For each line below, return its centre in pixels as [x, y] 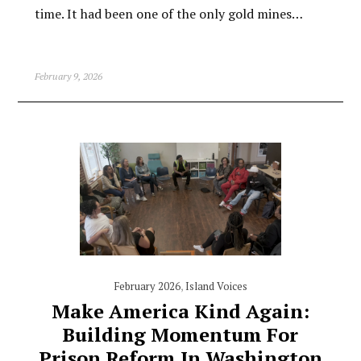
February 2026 [147, 286]
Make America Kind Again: [180, 311]
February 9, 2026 [68, 76]
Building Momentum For [180, 335]
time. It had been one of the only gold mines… [168, 13]
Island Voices [216, 286]
